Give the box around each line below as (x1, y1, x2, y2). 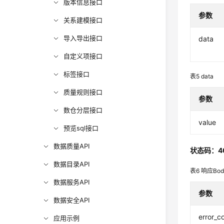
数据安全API (53, 196, 90, 204)
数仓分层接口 (63, 106, 103, 114)
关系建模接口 (63, 16, 103, 24)
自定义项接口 (63, 52, 103, 60)
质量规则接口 (63, 88, 103, 96)
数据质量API (53, 142, 90, 150)
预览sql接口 (63, 124, 99, 132)
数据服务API (53, 178, 90, 186)
